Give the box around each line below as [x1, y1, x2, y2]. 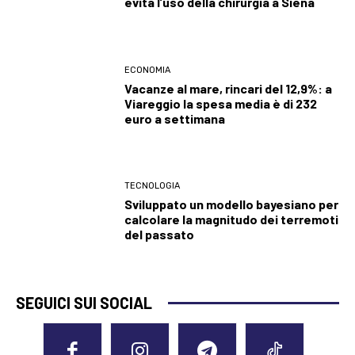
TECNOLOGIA [124, 181, 181, 192]
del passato [124, 227, 195, 242]
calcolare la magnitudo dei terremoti [124, 212, 339, 227]
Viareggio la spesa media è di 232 [124, 95, 318, 111]
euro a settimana [124, 110, 226, 126]
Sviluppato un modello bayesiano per [124, 197, 339, 212]
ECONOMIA [124, 64, 171, 75]
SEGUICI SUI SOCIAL [16, 293, 152, 313]
